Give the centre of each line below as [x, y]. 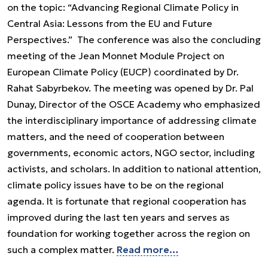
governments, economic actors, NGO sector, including [131, 153]
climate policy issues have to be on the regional [115, 185]
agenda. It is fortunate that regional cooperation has [127, 201]
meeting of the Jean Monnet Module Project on [116, 56]
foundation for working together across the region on [129, 233]
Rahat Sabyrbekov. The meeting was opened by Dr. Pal [130, 88]
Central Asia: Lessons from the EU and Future [110, 23]
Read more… [147, 249]
